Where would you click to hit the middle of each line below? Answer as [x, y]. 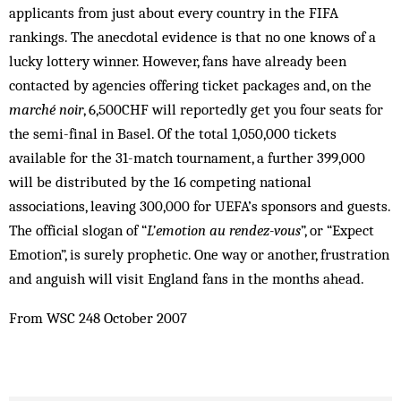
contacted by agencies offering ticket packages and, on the [190, 85]
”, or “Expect [337, 230]
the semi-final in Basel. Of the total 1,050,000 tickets [173, 133]
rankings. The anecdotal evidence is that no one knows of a [192, 37]
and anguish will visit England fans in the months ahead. [187, 278]
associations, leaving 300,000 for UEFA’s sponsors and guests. [200, 206]
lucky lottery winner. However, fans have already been [178, 61]
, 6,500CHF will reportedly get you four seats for [233, 109]
